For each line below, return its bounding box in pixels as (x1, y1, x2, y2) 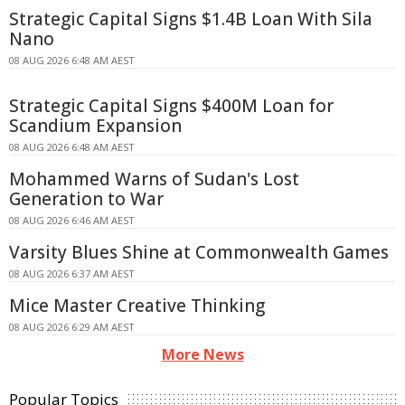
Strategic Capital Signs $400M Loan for (9, 93, 334, 118)
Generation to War (9, 186, 164, 211)
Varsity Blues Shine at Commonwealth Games (9, 240, 389, 264)
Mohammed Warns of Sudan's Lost (9, 166, 299, 191)
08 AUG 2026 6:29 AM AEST (9, 319, 135, 334)
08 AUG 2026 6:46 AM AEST (9, 212, 135, 227)
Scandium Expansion (9, 113, 182, 137)
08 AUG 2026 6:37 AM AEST (9, 266, 135, 280)
